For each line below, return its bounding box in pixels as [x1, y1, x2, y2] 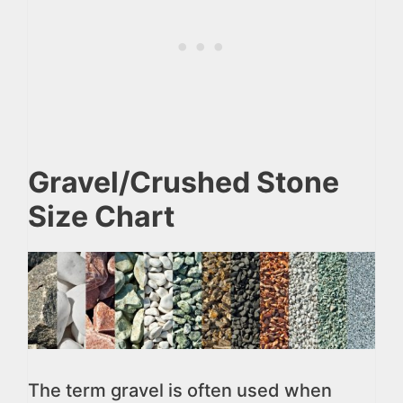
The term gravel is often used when [28, 379, 332, 401]
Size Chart [28, 199, 175, 234]
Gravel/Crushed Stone [28, 165, 339, 200]
